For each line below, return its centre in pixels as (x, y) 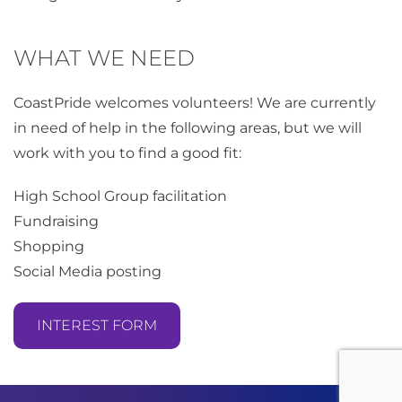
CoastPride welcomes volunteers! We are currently (195, 103)
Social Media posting (87, 272)
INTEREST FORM (97, 326)
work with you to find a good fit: (127, 153)
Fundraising (56, 222)
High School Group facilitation (120, 197)
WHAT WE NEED (104, 58)
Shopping (49, 247)
